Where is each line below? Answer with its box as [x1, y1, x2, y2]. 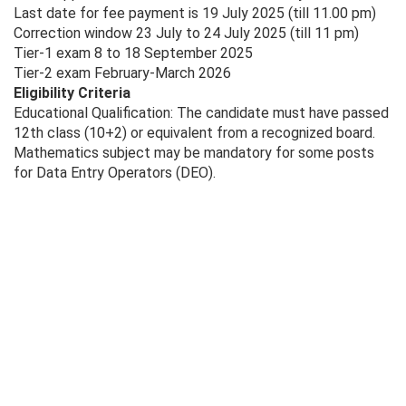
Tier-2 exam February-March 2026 [14, 64, 231, 82]
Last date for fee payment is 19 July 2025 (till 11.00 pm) [14, 5, 376, 23]
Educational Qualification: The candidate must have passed [14, 104, 389, 122]
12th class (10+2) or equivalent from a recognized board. [14, 124, 375, 142]
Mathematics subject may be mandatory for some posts [14, 144, 374, 162]
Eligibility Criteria [14, 84, 130, 102]
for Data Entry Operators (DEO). [14, 164, 216, 182]
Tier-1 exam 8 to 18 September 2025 [14, 44, 253, 63]
